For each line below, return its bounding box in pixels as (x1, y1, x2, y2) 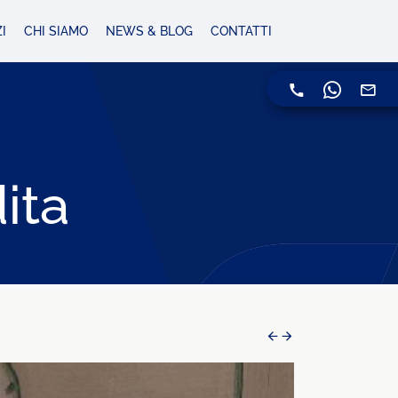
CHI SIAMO (24, 23, 88, 38)
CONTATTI (211, 23, 272, 38)
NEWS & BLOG (106, 23, 193, 38)
